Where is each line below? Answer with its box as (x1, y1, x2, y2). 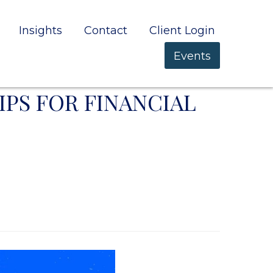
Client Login (149, 24, 215, 38)
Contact (83, 24, 127, 38)
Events (173, 49, 211, 63)
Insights (18, 24, 62, 38)
